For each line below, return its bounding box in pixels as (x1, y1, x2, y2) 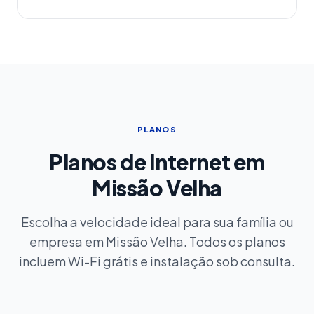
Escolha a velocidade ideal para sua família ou (20, 214, 294, 230)
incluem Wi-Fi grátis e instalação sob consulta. (19, 253, 295, 269)
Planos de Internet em (49, 149, 265, 175)
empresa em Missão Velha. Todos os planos (29, 233, 285, 250)
